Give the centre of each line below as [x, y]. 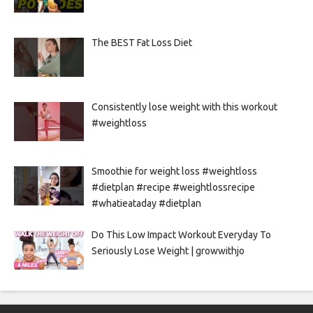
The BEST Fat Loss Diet [141, 42]
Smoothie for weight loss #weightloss [174, 171]
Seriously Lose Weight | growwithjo [168, 251]
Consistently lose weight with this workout [184, 107]
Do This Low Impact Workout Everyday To [181, 235]
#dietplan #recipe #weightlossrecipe [173, 187]
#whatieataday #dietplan [146, 203]
